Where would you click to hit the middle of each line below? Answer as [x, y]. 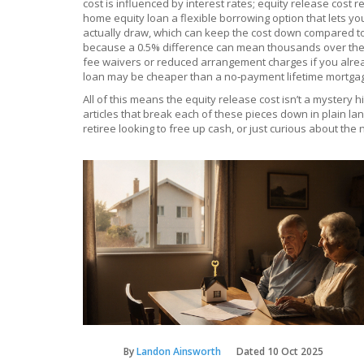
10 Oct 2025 [295, 351]
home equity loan [126, 18]
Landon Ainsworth [178, 351]
